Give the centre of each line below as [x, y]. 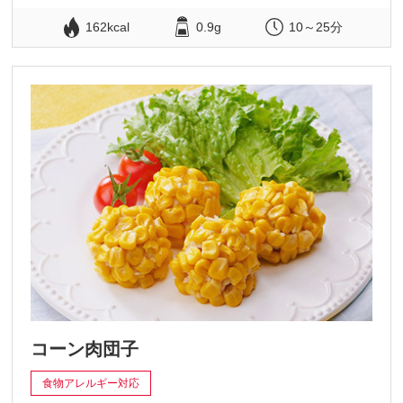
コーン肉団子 [85, 349]
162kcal [108, 27]
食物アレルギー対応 [91, 384]
